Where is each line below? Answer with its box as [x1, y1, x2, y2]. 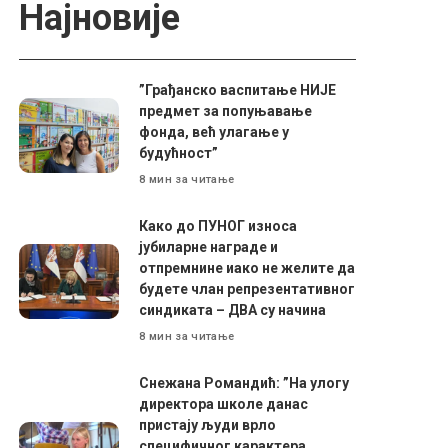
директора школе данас [139, 395, 309, 412]
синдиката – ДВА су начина [139, 301, 327, 318]
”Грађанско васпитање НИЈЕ [139, 81, 337, 98]
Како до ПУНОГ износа [139, 217, 298, 234]
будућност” [139, 144, 219, 161]
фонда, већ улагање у [139, 123, 290, 140]
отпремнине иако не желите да [139, 259, 356, 276]
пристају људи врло [139, 416, 277, 433]
